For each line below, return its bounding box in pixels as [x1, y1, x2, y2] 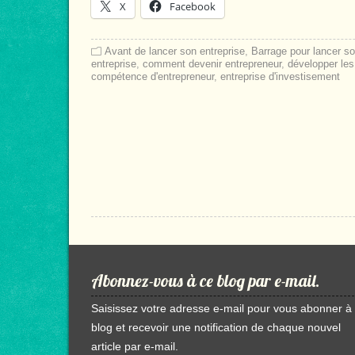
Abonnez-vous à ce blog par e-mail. [91, 270, 320, 292]
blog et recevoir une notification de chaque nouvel [91, 321, 341, 334]
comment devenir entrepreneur [143, 58, 281, 71]
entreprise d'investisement [220, 71, 340, 83]
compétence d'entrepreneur [91, 71, 214, 83]
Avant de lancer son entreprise [105, 45, 245, 58]
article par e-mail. [91, 340, 178, 353]
